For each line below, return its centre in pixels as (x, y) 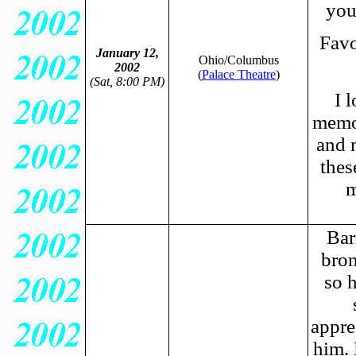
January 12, (127, 53)
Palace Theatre (238, 75)
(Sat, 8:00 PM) (127, 82)
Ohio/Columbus (238, 60)
